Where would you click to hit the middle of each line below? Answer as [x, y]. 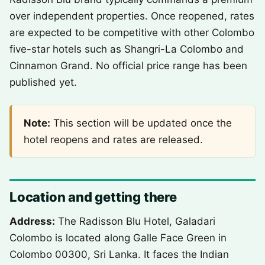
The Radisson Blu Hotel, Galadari [135, 221]
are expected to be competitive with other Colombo [132, 33]
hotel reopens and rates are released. [113, 140]
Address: [32, 221]
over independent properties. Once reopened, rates [132, 16]
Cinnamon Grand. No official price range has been [128, 66]
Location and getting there [93, 197]
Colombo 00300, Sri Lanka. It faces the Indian [119, 254]
